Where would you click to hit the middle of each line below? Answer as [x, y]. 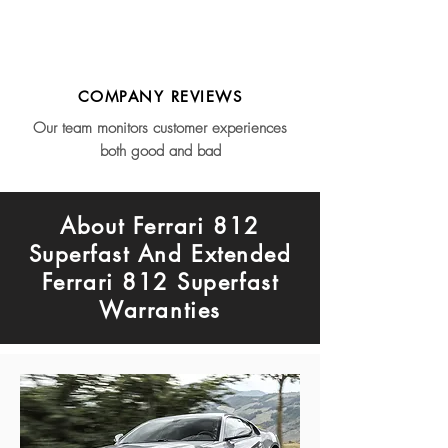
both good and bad [160, 151]
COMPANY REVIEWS [160, 96]
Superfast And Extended [160, 254]
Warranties [160, 310]
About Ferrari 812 [160, 226]
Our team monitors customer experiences [160, 128]
